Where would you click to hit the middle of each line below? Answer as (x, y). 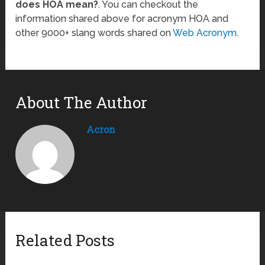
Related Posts (65, 240)
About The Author (82, 103)
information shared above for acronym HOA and (122, 19)
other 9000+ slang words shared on (94, 33)
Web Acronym (205, 33)
